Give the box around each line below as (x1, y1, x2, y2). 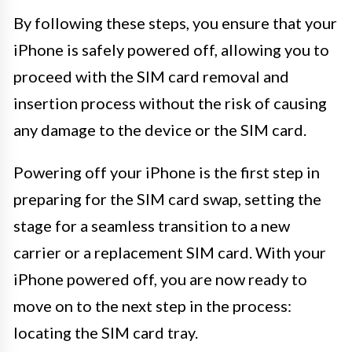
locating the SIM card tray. (13, 322, 198, 342)
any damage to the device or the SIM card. (13, 119, 306, 139)
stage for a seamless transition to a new (13, 215, 290, 235)
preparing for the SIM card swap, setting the (13, 189, 321, 208)
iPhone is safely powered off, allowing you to (13, 39, 329, 59)
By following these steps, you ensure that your (13, 13, 337, 32)
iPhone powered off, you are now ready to (13, 269, 307, 288)
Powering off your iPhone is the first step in (13, 162, 320, 181)
